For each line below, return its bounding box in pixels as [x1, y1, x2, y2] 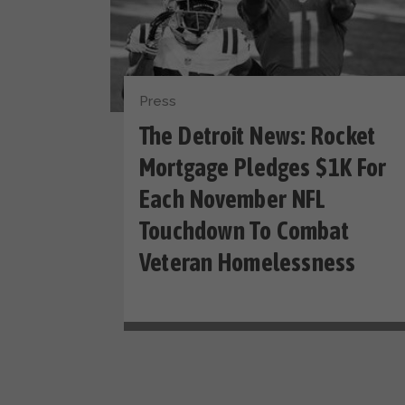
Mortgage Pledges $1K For [139, 154, 387, 183]
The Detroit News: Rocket [139, 122, 376, 151]
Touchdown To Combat [139, 217, 349, 246]
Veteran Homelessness [139, 249, 356, 278]
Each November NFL [139, 185, 326, 214]
